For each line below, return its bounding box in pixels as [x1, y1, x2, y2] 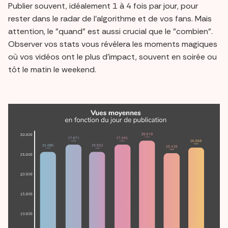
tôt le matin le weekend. [8, 64, 96, 75]
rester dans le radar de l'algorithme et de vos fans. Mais [8, 13, 212, 24]
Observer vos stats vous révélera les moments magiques [8, 38, 217, 49]
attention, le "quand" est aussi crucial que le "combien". [8, 25, 213, 37]
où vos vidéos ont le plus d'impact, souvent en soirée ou [8, 51, 217, 62]
